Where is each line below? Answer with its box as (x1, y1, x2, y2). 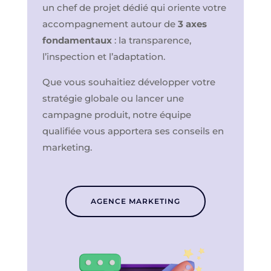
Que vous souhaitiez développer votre (42, 76, 215, 88)
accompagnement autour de (42, 18, 178, 30)
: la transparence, (111, 34, 191, 46)
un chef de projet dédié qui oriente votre (42, 1, 226, 13)
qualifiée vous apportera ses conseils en (42, 125, 224, 137)
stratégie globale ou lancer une (42, 92, 184, 104)
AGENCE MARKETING (90, 196, 180, 206)
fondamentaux (42, 34, 112, 46)
